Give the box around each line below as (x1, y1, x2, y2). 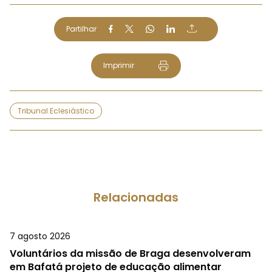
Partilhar (66, 23, 97, 34)
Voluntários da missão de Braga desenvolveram (10, 246, 251, 261)
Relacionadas (93, 189, 178, 206)
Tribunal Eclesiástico (18, 106, 94, 117)
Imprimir (103, 59, 134, 70)
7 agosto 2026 (10, 230, 70, 243)
